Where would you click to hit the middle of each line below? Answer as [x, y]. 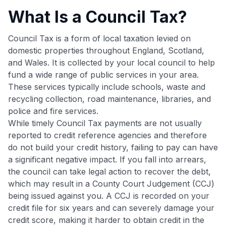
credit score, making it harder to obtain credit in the [106, 220]
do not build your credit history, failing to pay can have [113, 147]
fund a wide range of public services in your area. [103, 74]
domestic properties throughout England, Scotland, [106, 50]
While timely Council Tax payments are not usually [105, 123]
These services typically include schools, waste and [107, 87]
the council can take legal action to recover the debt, [109, 171]
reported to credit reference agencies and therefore [107, 135]
